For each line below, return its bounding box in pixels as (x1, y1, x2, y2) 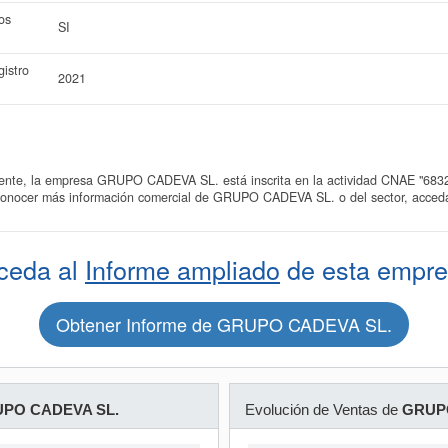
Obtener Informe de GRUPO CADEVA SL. (56, 311, 392, 337)
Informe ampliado (85, 251, 280, 287)
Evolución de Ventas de (244, 401, 402, 418)
